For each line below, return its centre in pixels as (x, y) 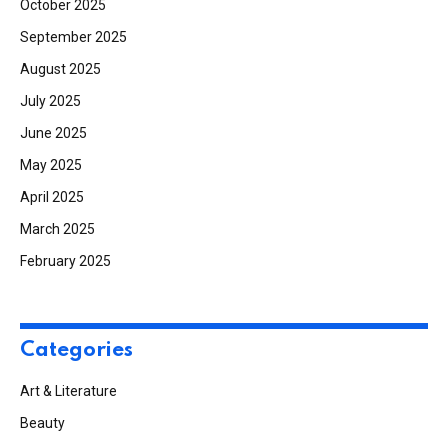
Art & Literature (68, 391)
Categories (76, 351)
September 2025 (73, 37)
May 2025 (51, 165)
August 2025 (60, 69)
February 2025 (65, 261)
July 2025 (50, 101)
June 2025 (53, 133)
